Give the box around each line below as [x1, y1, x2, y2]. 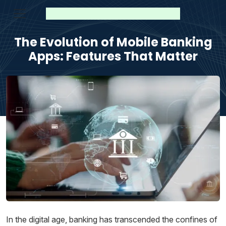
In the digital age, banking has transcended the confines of [6, 214, 217, 224]
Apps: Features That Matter [28, 48, 198, 65]
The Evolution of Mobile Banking [14, 34, 212, 50]
